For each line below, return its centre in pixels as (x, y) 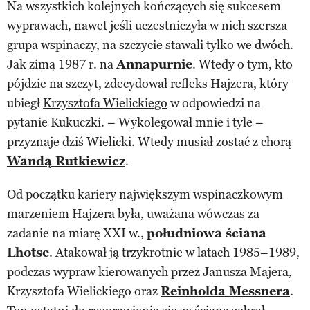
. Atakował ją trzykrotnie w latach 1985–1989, (174, 252)
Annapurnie (154, 64)
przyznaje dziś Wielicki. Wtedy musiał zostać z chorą (149, 142)
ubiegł (25, 103)
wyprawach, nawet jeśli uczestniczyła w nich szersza (147, 25)
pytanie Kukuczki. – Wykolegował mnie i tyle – (135, 122)
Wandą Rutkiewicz (66, 161)
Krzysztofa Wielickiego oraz (84, 291)
